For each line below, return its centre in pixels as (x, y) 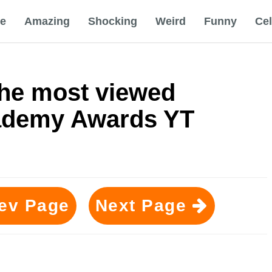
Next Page (144, 206)
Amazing (47, 21)
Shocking (113, 21)
